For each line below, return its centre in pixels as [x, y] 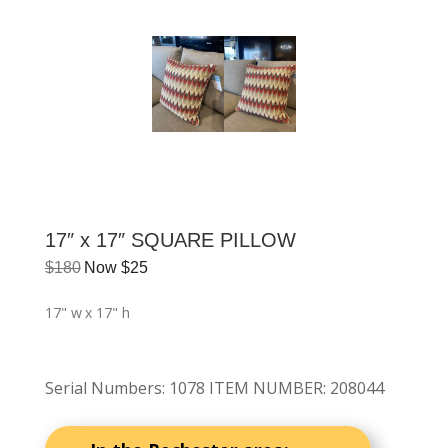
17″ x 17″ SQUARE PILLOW [170, 239]
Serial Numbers [103, 387]
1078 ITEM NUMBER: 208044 [276, 387]
